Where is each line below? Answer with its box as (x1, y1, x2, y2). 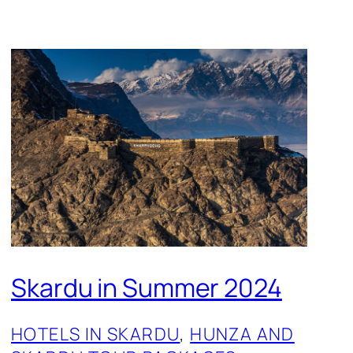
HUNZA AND (190, 322, 295, 347)
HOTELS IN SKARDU (11, 322, 180, 347)
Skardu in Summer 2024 (11, 269, 282, 305)
